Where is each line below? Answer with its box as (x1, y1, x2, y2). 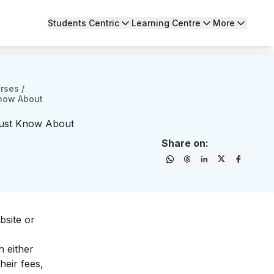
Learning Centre (131, 17, 201, 28)
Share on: (161, 137, 209, 149)
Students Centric (48, 17, 119, 28)
